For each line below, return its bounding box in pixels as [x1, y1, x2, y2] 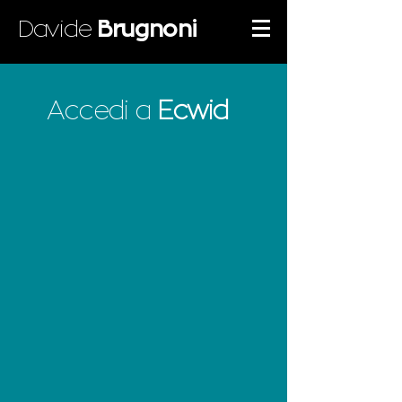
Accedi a [47, 98, 157, 124]
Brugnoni [96, 18, 197, 41]
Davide [18, 18, 97, 41]
